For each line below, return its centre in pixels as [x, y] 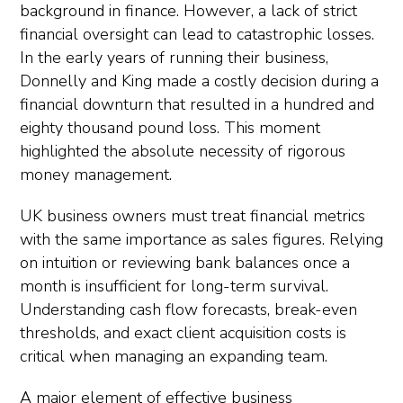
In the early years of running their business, [174, 58]
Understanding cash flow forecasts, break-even [188, 309]
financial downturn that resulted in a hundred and [197, 104]
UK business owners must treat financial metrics [193, 216]
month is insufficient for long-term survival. [174, 286]
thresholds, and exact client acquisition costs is [183, 333]
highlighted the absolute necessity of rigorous [183, 151]
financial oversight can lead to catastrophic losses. [197, 34]
